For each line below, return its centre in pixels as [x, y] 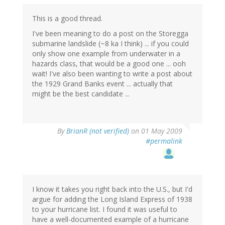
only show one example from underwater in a [106, 54]
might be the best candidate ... [81, 94]
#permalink [164, 141]
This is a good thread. [67, 19]
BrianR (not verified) [98, 131]
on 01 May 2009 [156, 131]
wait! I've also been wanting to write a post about [112, 74]
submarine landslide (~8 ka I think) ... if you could [110, 44]
